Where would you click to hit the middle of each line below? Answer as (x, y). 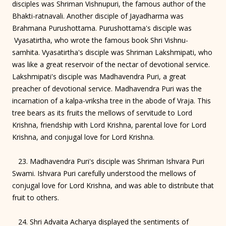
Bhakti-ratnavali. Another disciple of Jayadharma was (98, 16)
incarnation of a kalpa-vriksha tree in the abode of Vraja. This (111, 100)
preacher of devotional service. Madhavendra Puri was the (107, 88)
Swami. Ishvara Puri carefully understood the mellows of (104, 173)
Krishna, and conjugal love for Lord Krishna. (83, 137)
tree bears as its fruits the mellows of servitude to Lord (102, 112)
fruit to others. (36, 197)
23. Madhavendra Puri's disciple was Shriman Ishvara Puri (108, 161)
